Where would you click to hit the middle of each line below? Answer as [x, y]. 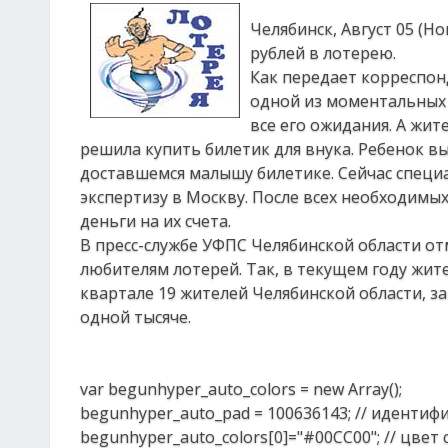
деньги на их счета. [155, 221]
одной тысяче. [135, 317]
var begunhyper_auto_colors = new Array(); [241, 389]
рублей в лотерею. [323, 53]
